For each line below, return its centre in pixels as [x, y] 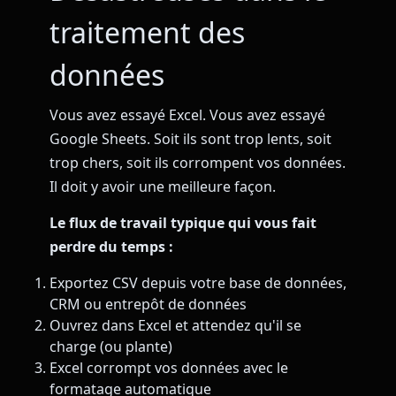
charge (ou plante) [111, 346]
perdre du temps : [111, 247]
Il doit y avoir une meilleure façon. [163, 187]
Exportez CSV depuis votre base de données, [198, 282]
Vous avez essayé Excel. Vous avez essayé [187, 115]
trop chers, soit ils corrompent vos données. [198, 163]
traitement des [147, 32]
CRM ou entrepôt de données [148, 304]
